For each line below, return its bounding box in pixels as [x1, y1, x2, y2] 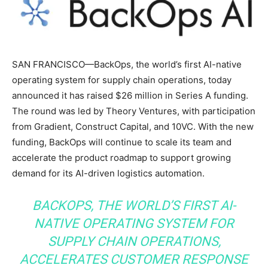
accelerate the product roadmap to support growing [12, 151, 231, 163]
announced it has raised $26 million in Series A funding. [12, 89, 248, 101]
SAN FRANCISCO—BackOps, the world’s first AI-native [12, 58, 242, 70]
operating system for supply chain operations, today [12, 74, 232, 86]
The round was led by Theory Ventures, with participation [12, 105, 255, 117]
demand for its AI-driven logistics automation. [12, 167, 205, 179]
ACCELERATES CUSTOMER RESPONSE [20, 251, 248, 267]
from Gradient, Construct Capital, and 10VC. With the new [12, 120, 254, 132]
